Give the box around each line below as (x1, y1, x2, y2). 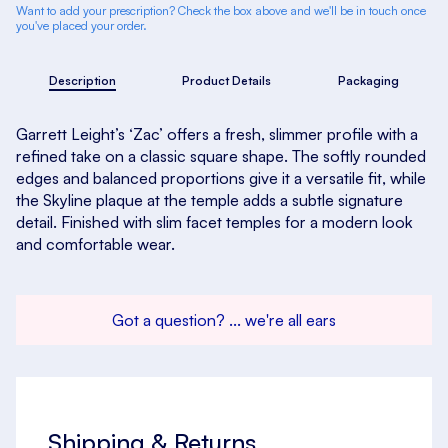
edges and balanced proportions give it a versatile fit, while (16, 168, 426, 189)
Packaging (337, 73, 399, 89)
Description (49, 73, 117, 89)
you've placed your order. (16, 18, 147, 34)
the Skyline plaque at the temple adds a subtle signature (16, 190, 403, 211)
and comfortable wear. (16, 234, 175, 255)
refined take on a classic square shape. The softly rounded (16, 146, 426, 167)
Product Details (182, 73, 272, 89)
